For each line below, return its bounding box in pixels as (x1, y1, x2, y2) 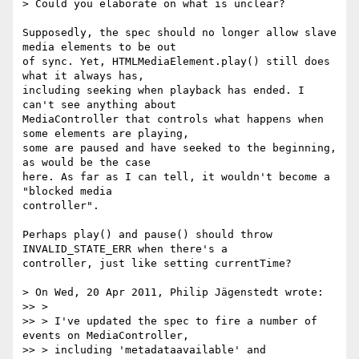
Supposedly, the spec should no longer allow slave (22, 26, 337, 39)
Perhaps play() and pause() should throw (22, 228, 272, 241)
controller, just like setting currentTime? (22, 257, 292, 270)
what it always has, (22, 70, 157, 83)
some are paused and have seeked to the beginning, (22, 142, 337, 155)
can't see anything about (22, 99, 189, 111)
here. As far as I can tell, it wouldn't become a (22, 171, 330, 184)
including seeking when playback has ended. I (22, 84, 305, 97)
